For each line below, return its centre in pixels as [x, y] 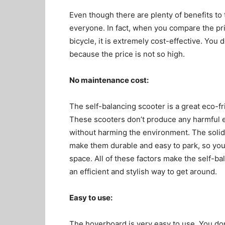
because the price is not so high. [127, 54]
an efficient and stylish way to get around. [143, 172]
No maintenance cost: [109, 80]
